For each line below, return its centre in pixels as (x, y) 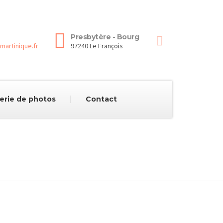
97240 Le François (97, 46)
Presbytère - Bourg (105, 37)
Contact (101, 99)
